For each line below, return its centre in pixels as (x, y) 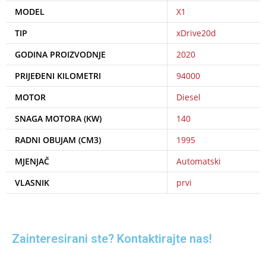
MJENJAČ (32, 161)
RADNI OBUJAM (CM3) (58, 140)
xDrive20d (196, 33)
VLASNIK (32, 182)
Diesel (189, 97)
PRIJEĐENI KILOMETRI (58, 75)
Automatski (199, 161)
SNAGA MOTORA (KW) (58, 118)
